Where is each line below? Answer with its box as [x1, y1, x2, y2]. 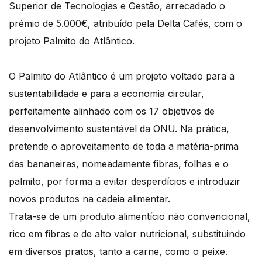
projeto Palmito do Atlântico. [9, 35, 135, 47]
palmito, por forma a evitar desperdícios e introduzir [9, 175, 240, 188]
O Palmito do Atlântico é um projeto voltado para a [9, 70, 235, 82]
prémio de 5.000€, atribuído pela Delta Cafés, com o [9, 18, 242, 30]
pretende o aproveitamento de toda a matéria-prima [9, 140, 239, 153]
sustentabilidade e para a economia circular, [9, 88, 204, 100]
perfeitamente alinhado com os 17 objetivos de [9, 105, 215, 118]
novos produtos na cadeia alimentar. [9, 193, 173, 205]
